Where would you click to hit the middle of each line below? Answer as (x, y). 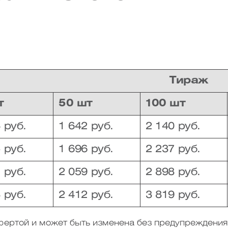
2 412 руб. (86, 195)
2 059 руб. (86, 172)
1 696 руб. (86, 149)
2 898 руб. (173, 172)
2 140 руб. (173, 126)
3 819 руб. (173, 195)
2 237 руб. (173, 149)
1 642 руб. (86, 126)
